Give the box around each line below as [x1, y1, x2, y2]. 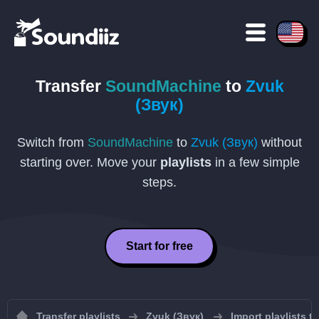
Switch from [17, 135, 88, 150]
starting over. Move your [19, 155, 160, 169]
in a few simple [211, 155, 300, 169]
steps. [142, 175, 177, 189]
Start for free [126, 240, 193, 252]
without [258, 135, 302, 150]
